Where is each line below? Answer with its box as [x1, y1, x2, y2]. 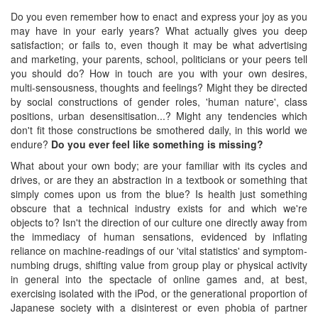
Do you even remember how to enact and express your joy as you [11, 9, 307, 23]
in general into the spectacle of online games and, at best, [11, 271, 307, 286]
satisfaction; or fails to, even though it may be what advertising [11, 37, 307, 52]
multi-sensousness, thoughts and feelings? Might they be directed [11, 79, 307, 94]
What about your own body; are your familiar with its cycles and [11, 158, 307, 172]
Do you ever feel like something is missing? [51, 136, 263, 151]
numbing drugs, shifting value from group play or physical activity [11, 257, 307, 272]
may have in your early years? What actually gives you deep [11, 23, 307, 38]
